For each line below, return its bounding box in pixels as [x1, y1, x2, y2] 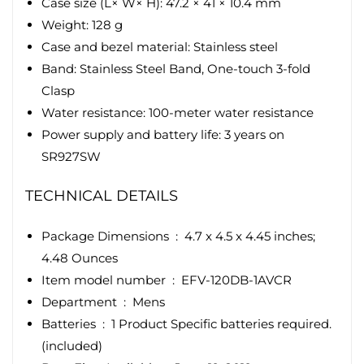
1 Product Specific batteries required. [111, 316, 331, 332]
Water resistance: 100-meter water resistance [41, 105, 314, 121]
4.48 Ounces [41, 250, 118, 266]
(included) [41, 338, 102, 354]
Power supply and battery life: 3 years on [41, 127, 284, 143]
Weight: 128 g [41, 17, 123, 33]
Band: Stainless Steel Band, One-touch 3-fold [41, 61, 310, 77]
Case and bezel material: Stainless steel [41, 39, 278, 55]
